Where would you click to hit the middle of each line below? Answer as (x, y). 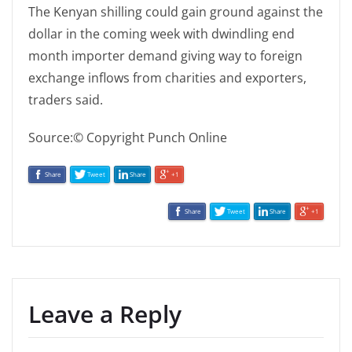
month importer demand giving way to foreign (165, 56)
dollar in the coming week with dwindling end (161, 34)
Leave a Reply (105, 313)
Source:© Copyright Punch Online (128, 138)
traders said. (66, 100)
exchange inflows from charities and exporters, (167, 78)
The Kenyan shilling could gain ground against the (176, 12)
